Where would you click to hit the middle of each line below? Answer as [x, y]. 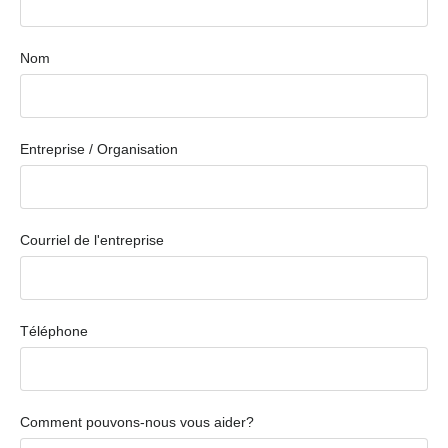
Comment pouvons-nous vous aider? [137, 421]
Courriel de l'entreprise [92, 239]
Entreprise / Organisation [99, 148]
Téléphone [54, 330]
